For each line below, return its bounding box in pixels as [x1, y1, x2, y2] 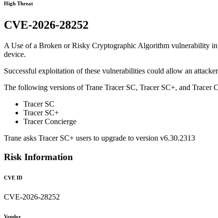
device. [4, 50, 26, 59]
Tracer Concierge [23, 117, 76, 126]
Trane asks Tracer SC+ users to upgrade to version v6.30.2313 [4, 134, 195, 143]
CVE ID [4, 174, 22, 181]
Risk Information [4, 151, 73, 162]
